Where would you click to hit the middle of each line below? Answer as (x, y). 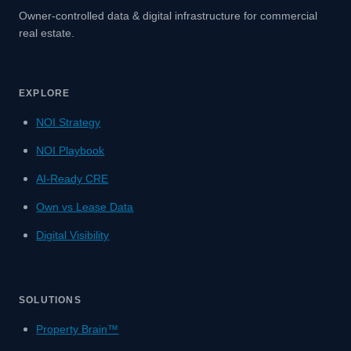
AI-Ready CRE (72, 178)
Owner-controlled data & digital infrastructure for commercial (168, 15)
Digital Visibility (73, 235)
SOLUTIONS (50, 300)
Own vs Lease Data (85, 206)
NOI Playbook (71, 150)
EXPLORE (45, 93)
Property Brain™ (78, 329)
